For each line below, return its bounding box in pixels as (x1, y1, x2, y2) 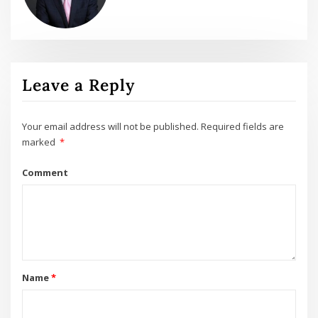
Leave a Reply (22, 74, 136, 95)
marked (22, 136, 58, 149)
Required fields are (201, 120, 285, 133)
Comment (22, 165, 69, 179)
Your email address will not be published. (22, 120, 199, 133)
